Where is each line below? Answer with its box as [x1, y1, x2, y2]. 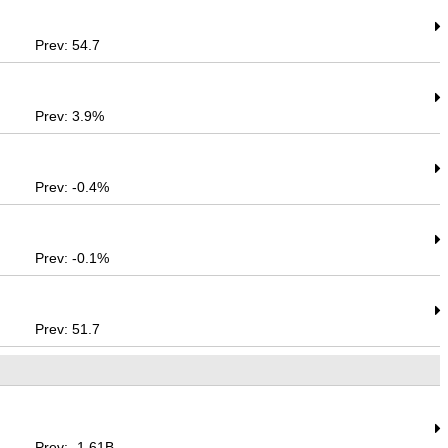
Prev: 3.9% [35, 108, 105, 124]
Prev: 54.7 [35, 37, 101, 53]
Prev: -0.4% [35, 179, 110, 195]
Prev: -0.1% [35, 250, 110, 266]
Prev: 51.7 [35, 321, 101, 337]
